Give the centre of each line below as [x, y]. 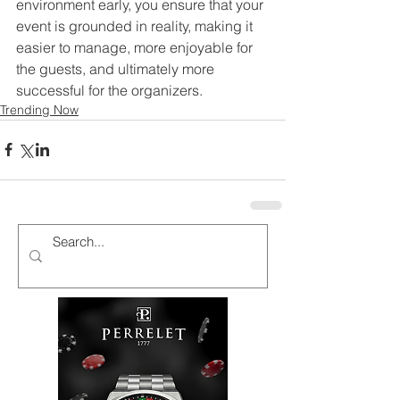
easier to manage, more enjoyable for [136, 47]
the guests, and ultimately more [117, 68]
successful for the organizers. [109, 90]
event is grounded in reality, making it [136, 25]
